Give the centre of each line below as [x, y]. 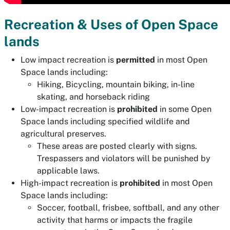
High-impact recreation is [70, 183]
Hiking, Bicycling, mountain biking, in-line [116, 84]
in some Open [185, 109]
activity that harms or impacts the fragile [115, 220]
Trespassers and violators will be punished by [124, 158]
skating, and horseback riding [93, 97]
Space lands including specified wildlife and [105, 121]
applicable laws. [68, 171]
